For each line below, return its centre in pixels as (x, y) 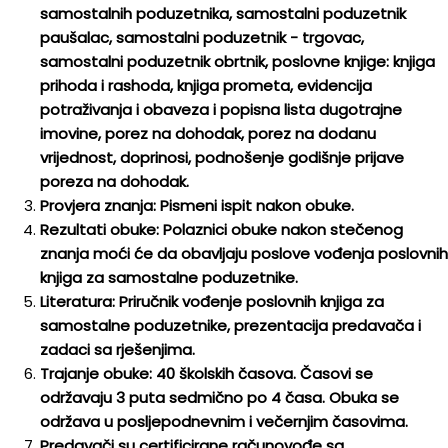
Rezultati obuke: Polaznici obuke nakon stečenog (221, 229)
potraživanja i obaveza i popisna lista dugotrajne (221, 109)
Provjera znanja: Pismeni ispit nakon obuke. (197, 205)
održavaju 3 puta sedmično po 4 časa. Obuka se (219, 397)
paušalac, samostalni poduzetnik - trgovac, (202, 37)
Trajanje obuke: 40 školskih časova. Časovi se (206, 373)
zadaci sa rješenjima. (117, 349)
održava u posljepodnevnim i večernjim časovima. (226, 421)
